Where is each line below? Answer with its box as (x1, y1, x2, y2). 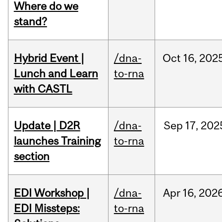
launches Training (13, 134, 101, 148)
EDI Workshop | (13, 186, 90, 200)
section (13, 150, 50, 163)
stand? (13, 15, 47, 28)
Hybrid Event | (13, 52, 84, 65)
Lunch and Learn (13, 67, 98, 80)
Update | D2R (13, 119, 80, 132)
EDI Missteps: (13, 202, 80, 215)
